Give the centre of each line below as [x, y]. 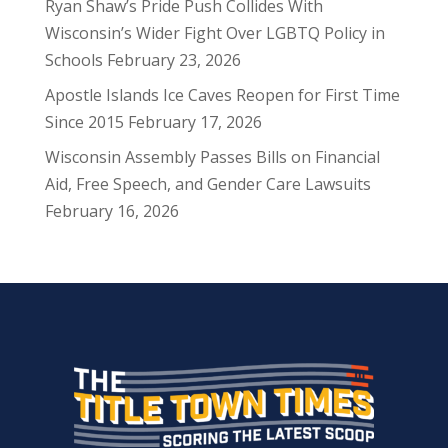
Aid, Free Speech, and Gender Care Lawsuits [207, 184]
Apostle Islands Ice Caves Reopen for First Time [222, 95]
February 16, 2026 [111, 211]
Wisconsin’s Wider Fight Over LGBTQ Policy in [214, 33]
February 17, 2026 [194, 122]
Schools [73, 60]
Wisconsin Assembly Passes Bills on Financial [212, 157]
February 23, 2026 [173, 60]
